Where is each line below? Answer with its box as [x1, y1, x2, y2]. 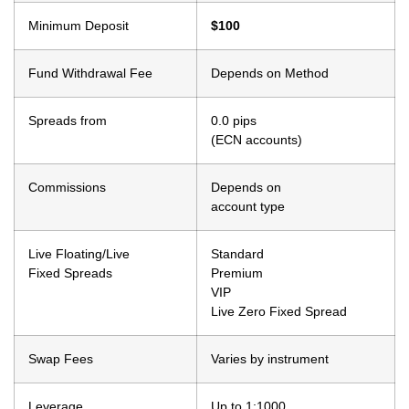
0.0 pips [211, 112, 257, 128]
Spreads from [28, 112, 107, 128]
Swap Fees [28, 351, 93, 366]
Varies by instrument [211, 351, 329, 366]
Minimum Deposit [28, 17, 129, 33]
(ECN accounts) [211, 131, 302, 147]
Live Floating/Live [28, 246, 130, 261]
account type [211, 198, 285, 214]
